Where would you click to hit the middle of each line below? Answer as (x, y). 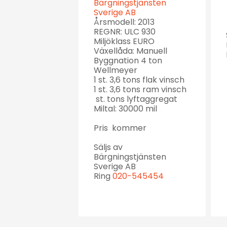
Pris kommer (120, 128)
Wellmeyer (116, 70)
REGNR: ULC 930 (125, 32)
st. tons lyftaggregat (136, 99)
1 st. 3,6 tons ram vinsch (140, 90)
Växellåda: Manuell (131, 51)
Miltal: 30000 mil (125, 109)
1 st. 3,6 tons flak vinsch (139, 80)
